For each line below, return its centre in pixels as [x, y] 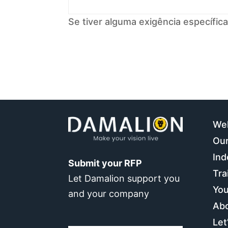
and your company [109, 194]
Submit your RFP [105, 163]
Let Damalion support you [124, 179]
